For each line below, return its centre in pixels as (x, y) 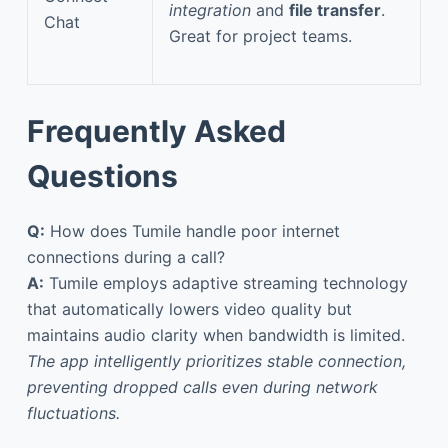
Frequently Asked (156, 130)
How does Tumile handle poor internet (192, 230)
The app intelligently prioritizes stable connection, (216, 360)
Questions (102, 175)
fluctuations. (73, 412)
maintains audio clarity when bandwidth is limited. (215, 334)
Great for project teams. (260, 35)
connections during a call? (125, 256)
